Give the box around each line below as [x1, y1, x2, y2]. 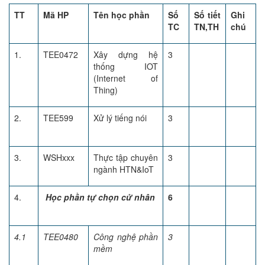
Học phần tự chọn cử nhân [43, 191, 155, 203]
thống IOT [93, 60, 158, 72]
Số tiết [194, 9, 221, 21]
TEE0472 [43, 49, 78, 60]
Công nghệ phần [93, 231, 158, 243]
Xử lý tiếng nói [93, 112, 147, 124]
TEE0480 [43, 231, 78, 243]
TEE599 [43, 112, 73, 124]
